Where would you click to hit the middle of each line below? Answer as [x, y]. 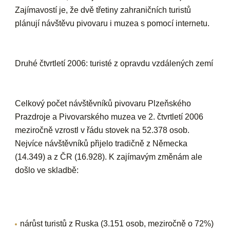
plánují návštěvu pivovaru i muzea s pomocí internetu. [112, 23]
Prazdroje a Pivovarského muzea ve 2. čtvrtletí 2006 [109, 117]
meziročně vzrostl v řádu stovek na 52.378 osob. [102, 130]
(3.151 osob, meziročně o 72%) [157, 224]
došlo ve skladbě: [47, 170]
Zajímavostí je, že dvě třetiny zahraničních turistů [103, 10]
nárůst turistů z [48, 224]
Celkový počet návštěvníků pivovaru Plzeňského [103, 103]
